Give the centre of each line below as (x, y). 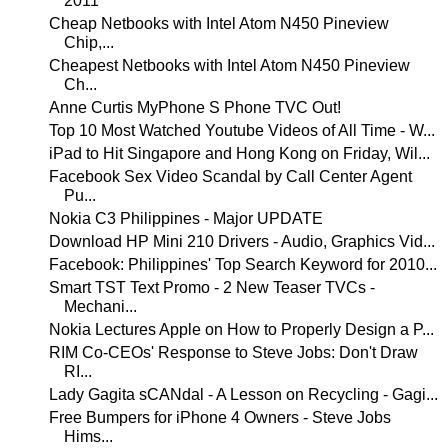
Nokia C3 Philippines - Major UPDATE (185, 218)
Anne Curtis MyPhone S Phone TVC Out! (194, 107)
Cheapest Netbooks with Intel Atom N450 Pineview (229, 65)
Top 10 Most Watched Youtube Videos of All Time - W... (241, 130)
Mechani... (100, 306)
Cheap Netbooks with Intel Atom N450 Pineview (218, 23)
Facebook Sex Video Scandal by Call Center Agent (230, 176)
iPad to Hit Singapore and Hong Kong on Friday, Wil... (239, 153)
